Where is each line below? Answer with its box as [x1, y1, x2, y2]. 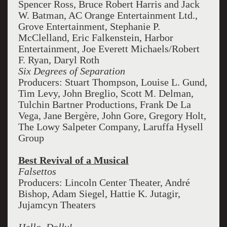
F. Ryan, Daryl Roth [18, 54, 99, 65]
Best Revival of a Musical [18, 155, 129, 166]
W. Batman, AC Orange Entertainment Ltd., [18, 10, 198, 21]
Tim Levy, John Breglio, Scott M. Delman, [18, 88, 194, 99]
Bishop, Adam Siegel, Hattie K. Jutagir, [18, 188, 180, 199]
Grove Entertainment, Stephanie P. [18, 21, 160, 32]
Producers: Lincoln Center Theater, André [18, 177, 190, 188]
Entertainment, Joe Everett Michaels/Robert [18, 43, 200, 54]
